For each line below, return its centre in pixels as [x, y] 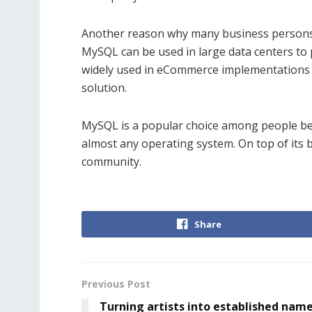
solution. [104, 88]
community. [111, 162]
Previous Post [116, 284]
